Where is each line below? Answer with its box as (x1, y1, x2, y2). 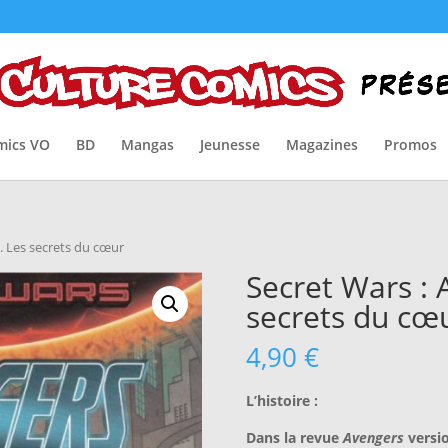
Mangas (120, 134, 174, 154)
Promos (383, 134, 437, 154)
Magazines (285, 134, 358, 154)
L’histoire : (245, 391, 318, 411)
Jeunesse (199, 134, 260, 154)
